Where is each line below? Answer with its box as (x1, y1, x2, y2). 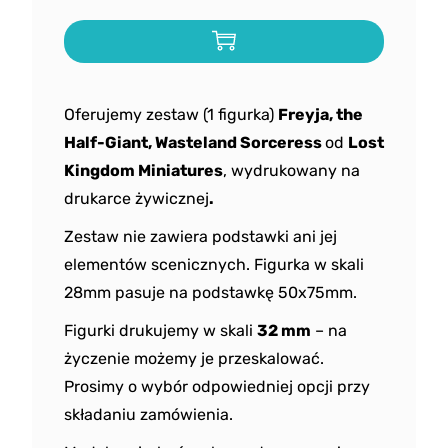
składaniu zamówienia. (64, 405, 233, 424)
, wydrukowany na (223, 161, 360, 180)
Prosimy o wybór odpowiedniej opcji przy (64, 377, 370, 396)
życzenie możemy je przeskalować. (64, 349, 324, 368)
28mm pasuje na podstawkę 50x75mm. (64, 283, 357, 302)
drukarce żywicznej (64, 189, 209, 208)
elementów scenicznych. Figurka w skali (64, 255, 364, 274)
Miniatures (135, 161, 223, 180)
